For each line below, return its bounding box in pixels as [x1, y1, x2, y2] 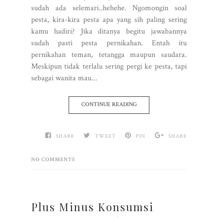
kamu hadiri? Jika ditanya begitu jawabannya [31, 26, 187, 36]
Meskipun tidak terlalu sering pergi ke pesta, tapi [31, 61, 187, 72]
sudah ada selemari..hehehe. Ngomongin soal [31, 2, 187, 13]
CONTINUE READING [81, 100, 137, 108]
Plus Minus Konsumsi [31, 199, 154, 214]
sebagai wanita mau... [31, 73, 97, 83]
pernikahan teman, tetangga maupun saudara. [31, 49, 187, 60]
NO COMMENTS [31, 156, 75, 163]
